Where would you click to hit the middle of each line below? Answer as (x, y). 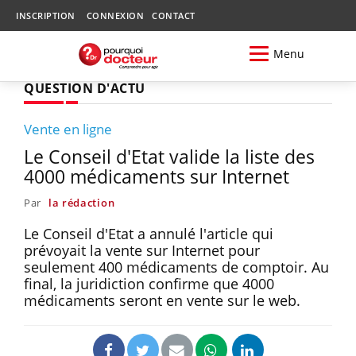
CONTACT (174, 15)
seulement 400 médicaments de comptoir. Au (176, 267)
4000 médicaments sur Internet (157, 176)
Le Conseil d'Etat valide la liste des (169, 156)
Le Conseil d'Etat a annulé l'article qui (149, 233)
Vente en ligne (68, 129)
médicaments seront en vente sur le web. (162, 300)
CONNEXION (115, 15)
